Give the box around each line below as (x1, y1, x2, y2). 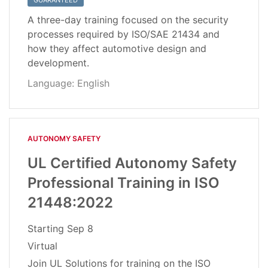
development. (28, 57, 89, 69)
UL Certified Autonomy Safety (28, 154, 237, 172)
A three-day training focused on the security (28, 14, 229, 26)
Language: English (28, 77, 109, 90)
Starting (28, 223, 67, 235)
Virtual (28, 240, 57, 252)
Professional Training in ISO (28, 174, 220, 192)
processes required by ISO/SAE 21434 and (28, 28, 220, 41)
